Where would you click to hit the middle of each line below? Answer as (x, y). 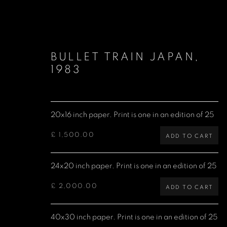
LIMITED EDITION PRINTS (125, 126)
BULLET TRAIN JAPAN (123, 57)
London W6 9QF (68, 213)
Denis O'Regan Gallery (78, 182)
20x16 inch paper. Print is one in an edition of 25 (133, 115)
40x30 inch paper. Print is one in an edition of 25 (134, 217)
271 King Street (64, 197)
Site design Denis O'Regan (169, 182)
